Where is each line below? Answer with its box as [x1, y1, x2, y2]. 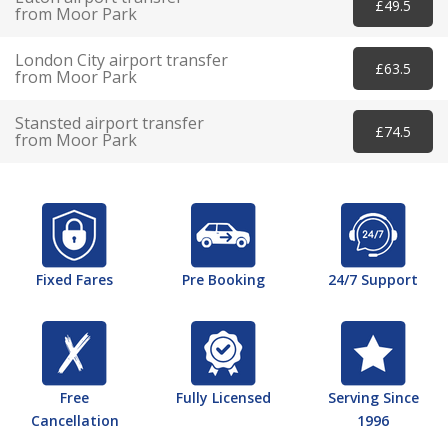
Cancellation [30, 411, 119, 431]
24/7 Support [328, 270, 419, 290]
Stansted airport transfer [15, 111, 204, 134]
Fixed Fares [36, 270, 114, 290]
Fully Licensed [176, 388, 272, 408]
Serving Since [327, 388, 419, 408]
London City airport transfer [15, 48, 228, 71]
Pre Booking [182, 270, 266, 290]
